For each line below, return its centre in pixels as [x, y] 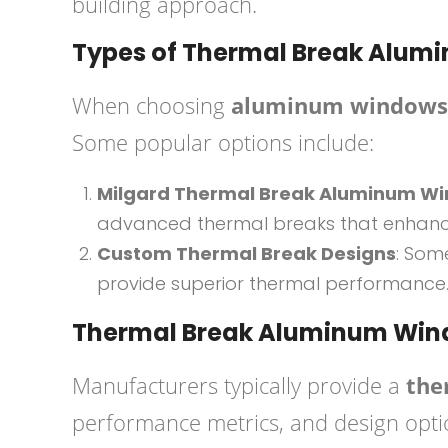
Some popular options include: [223, 142]
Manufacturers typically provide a [239, 385]
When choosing [151, 105]
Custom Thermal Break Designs [246, 253]
